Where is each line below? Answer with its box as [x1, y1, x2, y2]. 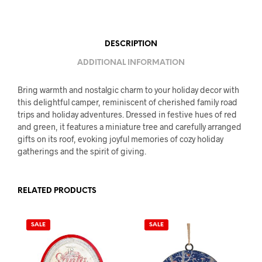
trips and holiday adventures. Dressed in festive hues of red [18, 109, 237, 120]
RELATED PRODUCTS [18, 187, 96, 195]
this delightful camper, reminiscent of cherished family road [18, 97, 237, 108]
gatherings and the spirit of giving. [18, 146, 146, 157]
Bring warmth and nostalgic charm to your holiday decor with [18, 85, 239, 95]
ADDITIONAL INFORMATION [77, 58, 185, 67]
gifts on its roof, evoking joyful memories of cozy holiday [18, 134, 223, 144]
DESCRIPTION [105, 40, 157, 48]
